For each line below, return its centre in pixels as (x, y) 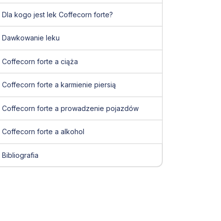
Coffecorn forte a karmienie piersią (59, 85)
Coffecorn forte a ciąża (40, 61)
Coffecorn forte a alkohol (43, 132)
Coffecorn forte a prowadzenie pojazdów (70, 108)
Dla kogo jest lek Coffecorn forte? (57, 14)
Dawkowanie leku (31, 38)
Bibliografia (20, 155)
